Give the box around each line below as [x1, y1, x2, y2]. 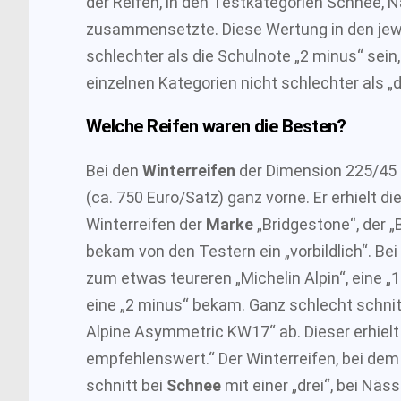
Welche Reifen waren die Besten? [86, 115, 346, 137]
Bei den [86, 160, 142, 180]
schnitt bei [86, 375, 166, 395]
